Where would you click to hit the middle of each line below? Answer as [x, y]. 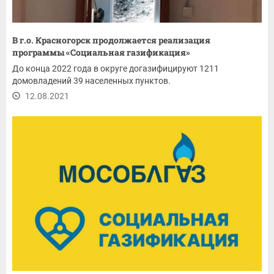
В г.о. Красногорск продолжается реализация [111, 40]
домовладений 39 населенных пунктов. [91, 80]
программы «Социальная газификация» [101, 52]
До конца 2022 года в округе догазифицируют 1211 [116, 68]
